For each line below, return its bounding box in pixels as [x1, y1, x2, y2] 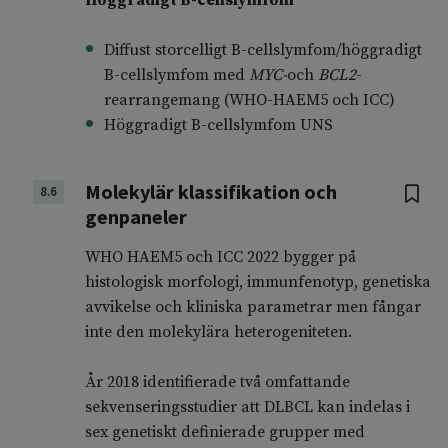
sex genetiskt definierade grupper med [84, 422, 365, 443]
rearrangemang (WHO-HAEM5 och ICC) [103, 90, 395, 111]
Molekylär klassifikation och [84, 179, 337, 205]
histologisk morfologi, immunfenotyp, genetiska [84, 272, 431, 293]
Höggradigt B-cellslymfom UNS [103, 115, 333, 136]
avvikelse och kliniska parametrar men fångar [84, 297, 421, 318]
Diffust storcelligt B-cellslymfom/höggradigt [103, 40, 422, 61]
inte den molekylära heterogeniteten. [84, 322, 356, 343]
